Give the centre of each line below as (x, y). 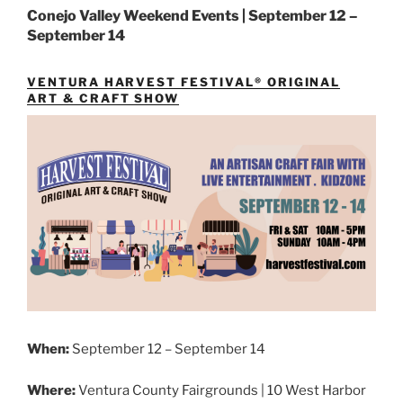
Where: (51, 391)
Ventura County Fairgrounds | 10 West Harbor (221, 391)
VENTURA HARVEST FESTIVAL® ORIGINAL (184, 82)
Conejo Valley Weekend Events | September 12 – (193, 15)
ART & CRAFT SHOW (103, 99)
